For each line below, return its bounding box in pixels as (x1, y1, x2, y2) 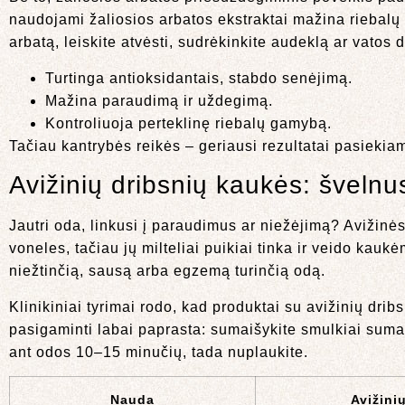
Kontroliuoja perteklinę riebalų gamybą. (45, 115, 332, 131)
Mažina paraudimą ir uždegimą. (45, 92, 273, 108)
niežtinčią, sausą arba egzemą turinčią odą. (9, 263, 325, 279)
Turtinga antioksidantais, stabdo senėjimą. (45, 70, 353, 86)
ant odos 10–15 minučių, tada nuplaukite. (9, 344, 308, 360)
